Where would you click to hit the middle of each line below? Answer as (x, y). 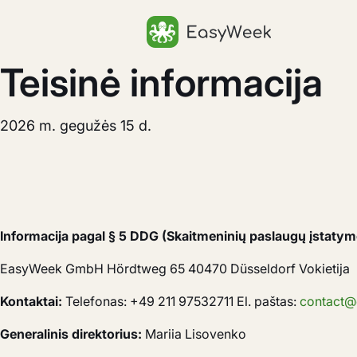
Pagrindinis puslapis (205, 57)
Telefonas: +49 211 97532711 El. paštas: (181, 301)
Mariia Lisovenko (194, 334)
